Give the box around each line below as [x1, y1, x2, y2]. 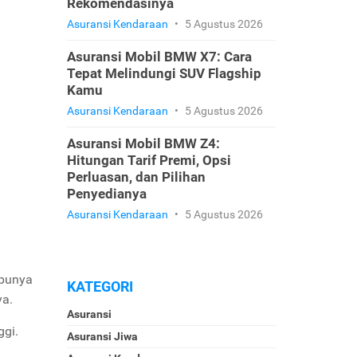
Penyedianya [66, 186, 147, 202]
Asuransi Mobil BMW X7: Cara [66, 49, 252, 65]
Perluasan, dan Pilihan [66, 169, 206, 185]
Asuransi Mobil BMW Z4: [66, 135, 220, 151]
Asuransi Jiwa [66, 330, 138, 343]
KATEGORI [66, 278, 133, 295]
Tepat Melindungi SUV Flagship [66, 65, 261, 81]
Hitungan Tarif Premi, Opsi [66, 152, 231, 168]
